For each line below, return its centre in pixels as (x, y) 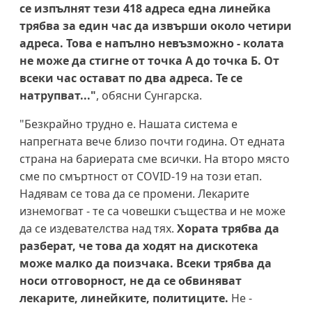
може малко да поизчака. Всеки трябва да (146, 263)
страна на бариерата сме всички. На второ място (155, 158)
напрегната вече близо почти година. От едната (152, 141)
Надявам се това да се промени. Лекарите (134, 193)
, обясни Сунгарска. (149, 95)
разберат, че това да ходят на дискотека (139, 245)
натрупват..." (58, 95)
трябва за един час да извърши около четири (156, 25)
